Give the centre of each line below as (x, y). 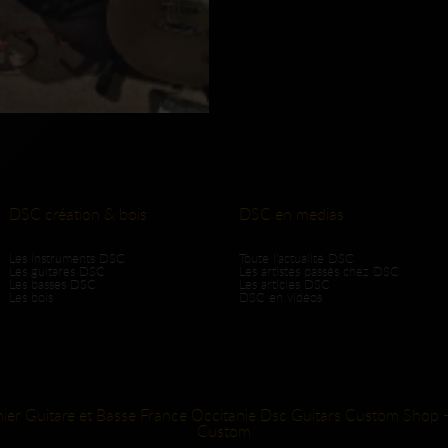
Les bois (31, 298)
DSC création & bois (78, 214)
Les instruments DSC (67, 259)
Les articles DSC (284, 285)
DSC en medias (291, 214)
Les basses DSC (52, 285)
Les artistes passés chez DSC (319, 272)
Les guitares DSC (57, 272)
